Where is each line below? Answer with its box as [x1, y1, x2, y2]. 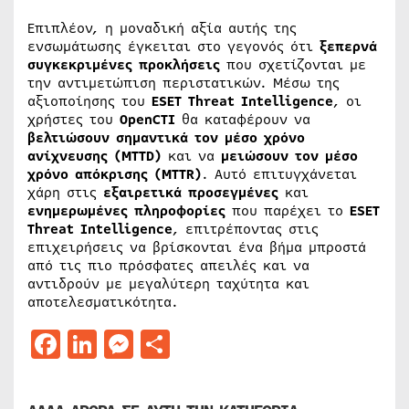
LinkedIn [97, 323, 223, 365]
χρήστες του [27, 110, 120, 131]
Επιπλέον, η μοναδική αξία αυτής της [27, 18, 297, 39]
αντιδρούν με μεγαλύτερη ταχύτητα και [27, 274, 309, 295]
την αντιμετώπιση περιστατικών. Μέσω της [27, 73, 340, 94]
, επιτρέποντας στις [173, 219, 319, 240]
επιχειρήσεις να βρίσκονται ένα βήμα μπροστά [27, 237, 366, 258]
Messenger [133, 323, 279, 365]
